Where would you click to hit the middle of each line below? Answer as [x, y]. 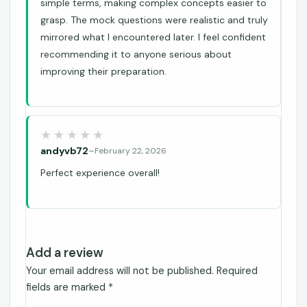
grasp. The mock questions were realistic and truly [154, 20]
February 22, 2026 [131, 151]
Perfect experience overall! [100, 173]
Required [237, 271]
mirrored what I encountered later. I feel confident [153, 37]
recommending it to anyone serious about [136, 54]
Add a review [65, 253]
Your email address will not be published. [120, 271]
